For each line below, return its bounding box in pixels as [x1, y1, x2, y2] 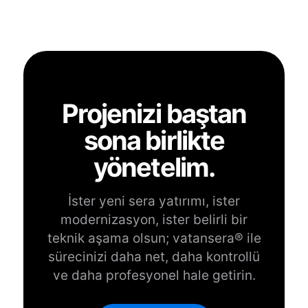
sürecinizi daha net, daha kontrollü [48, 249, 260, 265]
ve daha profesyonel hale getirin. [52, 267, 256, 283]
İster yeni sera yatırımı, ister [68, 193, 240, 209]
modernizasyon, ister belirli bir [60, 212, 247, 228]
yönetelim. [93, 151, 214, 183]
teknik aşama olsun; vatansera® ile [47, 230, 261, 246]
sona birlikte [83, 124, 225, 156]
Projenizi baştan [61, 98, 247, 129]
